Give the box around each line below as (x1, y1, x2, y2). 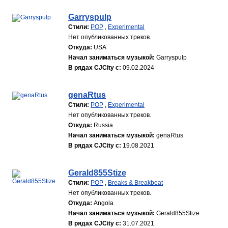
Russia (94, 122, 113, 129)
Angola (94, 199, 113, 207)
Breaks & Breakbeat (108, 179, 163, 186)
